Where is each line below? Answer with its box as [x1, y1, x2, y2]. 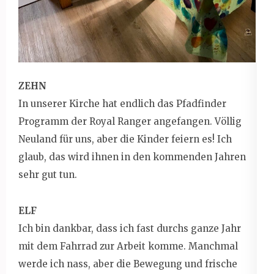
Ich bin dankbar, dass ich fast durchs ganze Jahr [18, 222, 241, 234]
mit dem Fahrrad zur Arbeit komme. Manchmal [18, 240, 238, 252]
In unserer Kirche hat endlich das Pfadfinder [18, 97, 226, 109]
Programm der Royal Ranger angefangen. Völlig [18, 115, 242, 127]
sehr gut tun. [18, 168, 77, 180]
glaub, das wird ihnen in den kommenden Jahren [18, 150, 246, 163]
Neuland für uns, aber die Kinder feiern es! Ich [18, 133, 232, 145]
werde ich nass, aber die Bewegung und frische [18, 257, 237, 270]
